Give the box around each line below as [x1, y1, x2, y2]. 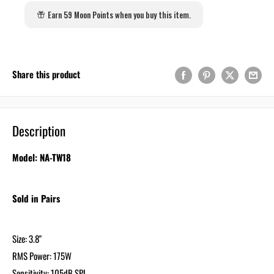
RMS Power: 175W [12, 249, 72, 263]
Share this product [12, 67, 80, 81]
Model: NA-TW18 [12, 150, 71, 165]
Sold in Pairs [12, 191, 60, 205]
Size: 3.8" [12, 232, 42, 246]
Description [12, 120, 65, 140]
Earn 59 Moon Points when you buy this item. [48, 8, 191, 21]
